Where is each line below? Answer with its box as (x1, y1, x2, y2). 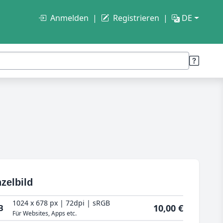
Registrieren (113, 12, 160, 23)
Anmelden (50, 12, 89, 23)
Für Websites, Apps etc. (12, 209, 77, 218)
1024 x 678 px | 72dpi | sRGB (12, 198, 110, 208)
